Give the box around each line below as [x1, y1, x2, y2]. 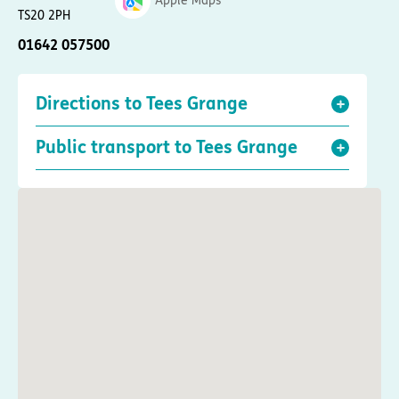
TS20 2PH [18, 8, 70, 24]
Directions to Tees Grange [36, 94, 248, 115]
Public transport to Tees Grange [36, 137, 297, 159]
